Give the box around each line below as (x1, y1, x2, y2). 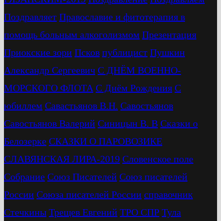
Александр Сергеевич (4, 65, 95, 76)
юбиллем (4, 100, 42, 111)
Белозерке (4, 136, 46, 147)
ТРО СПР (120, 207, 159, 218)
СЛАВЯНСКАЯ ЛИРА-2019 (4, 153, 120, 165)
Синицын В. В (98, 118, 158, 129)
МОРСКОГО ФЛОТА (4, 82, 93, 94)
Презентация (142, 29, 196, 40)
